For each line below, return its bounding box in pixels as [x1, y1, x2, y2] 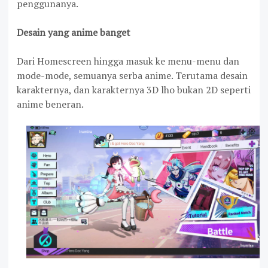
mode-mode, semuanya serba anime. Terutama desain [17, 69, 248, 82]
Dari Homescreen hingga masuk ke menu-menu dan [17, 54, 239, 68]
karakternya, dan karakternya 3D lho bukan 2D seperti [17, 83, 251, 96]
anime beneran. [17, 98, 84, 111]
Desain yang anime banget [17, 26, 130, 39]
